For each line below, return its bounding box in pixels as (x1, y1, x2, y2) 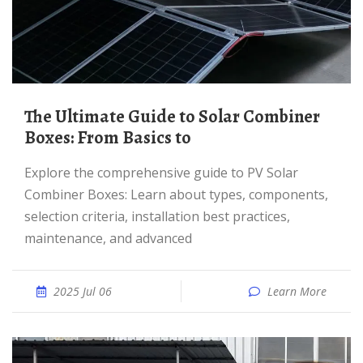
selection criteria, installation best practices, (24, 207, 290, 225)
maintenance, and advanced (24, 229, 192, 247)
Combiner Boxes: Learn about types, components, (24, 186, 328, 203)
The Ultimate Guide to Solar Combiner (24, 105, 43, 129)
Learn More (267, 284, 327, 299)
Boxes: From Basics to (24, 126, 191, 150)
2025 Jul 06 (53, 284, 112, 299)
